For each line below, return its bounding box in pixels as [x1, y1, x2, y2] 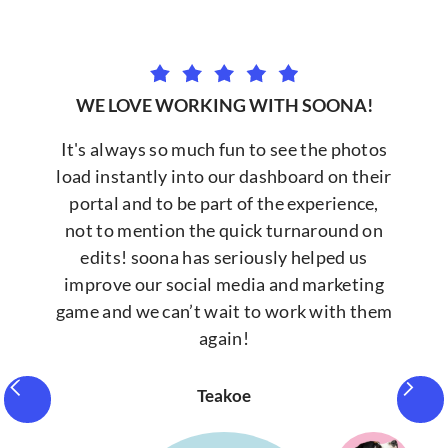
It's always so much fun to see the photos [60, 137, 388, 160]
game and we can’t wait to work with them [55, 299, 393, 322]
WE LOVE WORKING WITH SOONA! [75, 93, 373, 116]
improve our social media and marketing [64, 272, 384, 295]
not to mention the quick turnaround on [65, 218, 383, 241]
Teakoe [196, 385, 252, 407]
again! [199, 326, 249, 349]
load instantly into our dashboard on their [56, 164, 392, 187]
